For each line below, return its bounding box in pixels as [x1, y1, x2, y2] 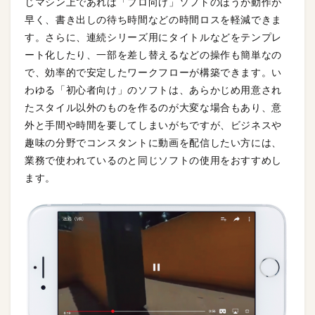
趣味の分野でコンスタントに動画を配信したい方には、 [25, 136, 282, 148]
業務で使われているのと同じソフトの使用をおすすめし [25, 154, 282, 166]
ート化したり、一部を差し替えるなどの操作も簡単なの [25, 49, 283, 60]
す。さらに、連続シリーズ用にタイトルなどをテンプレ [25, 31, 282, 43]
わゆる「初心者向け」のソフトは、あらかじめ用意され [25, 84, 282, 96]
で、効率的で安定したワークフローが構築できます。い [25, 66, 282, 78]
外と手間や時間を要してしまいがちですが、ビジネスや [25, 119, 282, 131]
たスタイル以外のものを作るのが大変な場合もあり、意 [25, 101, 283, 113]
